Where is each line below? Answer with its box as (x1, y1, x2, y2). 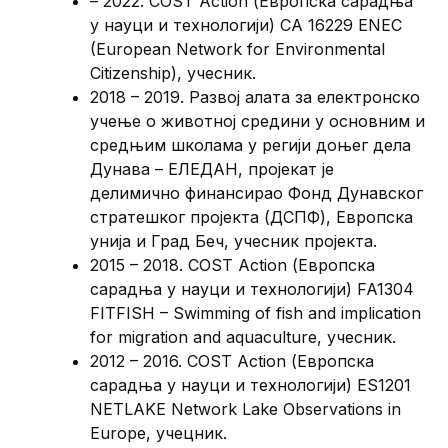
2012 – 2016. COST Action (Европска (90, 350, 375, 371)
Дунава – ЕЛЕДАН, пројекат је (90, 158, 335, 179)
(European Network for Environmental (90, 38, 386, 59)
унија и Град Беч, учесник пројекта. (90, 230, 378, 251)
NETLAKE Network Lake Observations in (90, 398, 402, 419)
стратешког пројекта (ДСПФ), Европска (90, 206, 414, 227)
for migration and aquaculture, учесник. (90, 326, 397, 347)
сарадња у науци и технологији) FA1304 (90, 278, 415, 299)
